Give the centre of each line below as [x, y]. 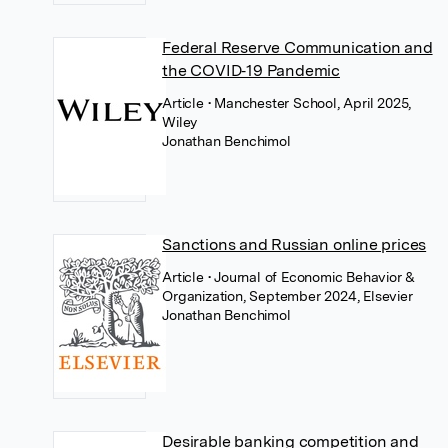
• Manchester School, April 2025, [309, 102]
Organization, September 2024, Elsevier [287, 295]
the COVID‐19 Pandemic [251, 70]
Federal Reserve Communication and [297, 47]
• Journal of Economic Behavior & [311, 276]
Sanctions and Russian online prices [294, 244]
